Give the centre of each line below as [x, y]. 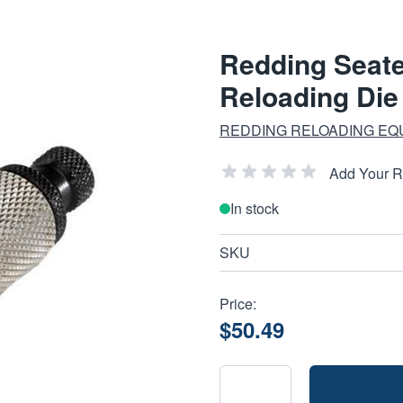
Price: [238, 304]
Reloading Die [309, 96]
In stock [255, 208]
